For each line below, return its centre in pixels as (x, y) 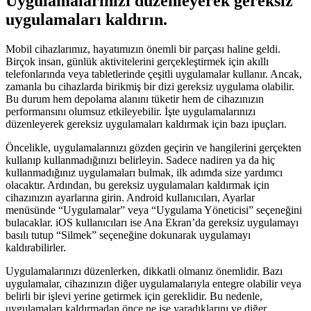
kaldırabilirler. (36, 247)
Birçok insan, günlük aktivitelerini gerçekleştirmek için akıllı (137, 61)
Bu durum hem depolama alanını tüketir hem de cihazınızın (135, 99)
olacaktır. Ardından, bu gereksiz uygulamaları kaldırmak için (137, 185)
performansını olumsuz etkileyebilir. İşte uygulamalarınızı (131, 111)
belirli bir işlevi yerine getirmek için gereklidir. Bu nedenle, (134, 296)
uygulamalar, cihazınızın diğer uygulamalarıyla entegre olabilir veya (153, 283)
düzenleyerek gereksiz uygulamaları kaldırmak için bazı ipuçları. (146, 124)
